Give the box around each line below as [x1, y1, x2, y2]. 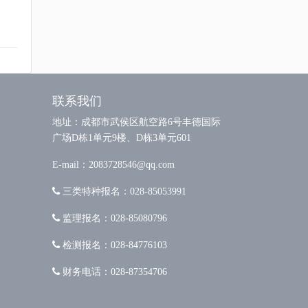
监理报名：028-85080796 [60, 213, 167, 223]
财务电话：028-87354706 [60, 267, 167, 276]
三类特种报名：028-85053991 [60, 186, 186, 196]
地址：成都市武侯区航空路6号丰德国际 [52, 116, 221, 127]
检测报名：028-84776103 [60, 240, 167, 250]
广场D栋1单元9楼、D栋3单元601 [52, 132, 191, 143]
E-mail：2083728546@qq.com [52, 159, 175, 170]
